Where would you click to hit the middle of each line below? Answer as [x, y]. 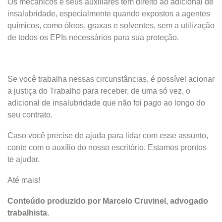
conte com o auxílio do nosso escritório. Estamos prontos [107, 147]
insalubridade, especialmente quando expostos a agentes [109, 14]
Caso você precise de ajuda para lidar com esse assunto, [108, 136]
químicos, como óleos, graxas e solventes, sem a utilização [111, 26]
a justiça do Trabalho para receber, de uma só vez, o [99, 91]
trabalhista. [28, 213]
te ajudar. [24, 159]
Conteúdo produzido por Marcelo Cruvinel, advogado [108, 201]
